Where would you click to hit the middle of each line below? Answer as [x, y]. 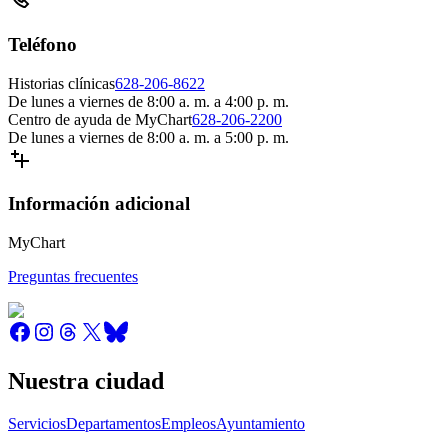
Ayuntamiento [260, 423]
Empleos [188, 423]
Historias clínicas [61, 83]
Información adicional [99, 204]
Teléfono [42, 44]
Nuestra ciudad [86, 380]
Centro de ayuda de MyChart [100, 119]
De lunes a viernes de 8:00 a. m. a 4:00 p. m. [148, 101]
